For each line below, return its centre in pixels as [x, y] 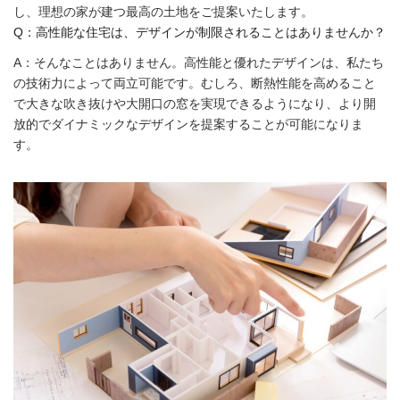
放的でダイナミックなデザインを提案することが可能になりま [188, 124]
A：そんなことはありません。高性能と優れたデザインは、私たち [199, 62]
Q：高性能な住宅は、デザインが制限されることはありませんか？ [200, 32]
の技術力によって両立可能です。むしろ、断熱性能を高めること [195, 83]
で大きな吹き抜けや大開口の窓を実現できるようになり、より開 [195, 103]
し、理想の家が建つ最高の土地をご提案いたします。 [163, 11]
